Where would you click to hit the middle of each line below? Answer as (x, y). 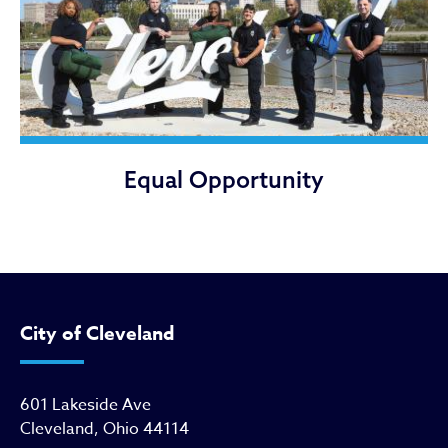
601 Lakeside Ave (85, 404)
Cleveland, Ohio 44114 (104, 428)
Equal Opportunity (224, 180)
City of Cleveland (97, 333)
